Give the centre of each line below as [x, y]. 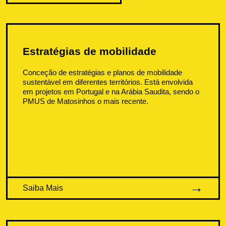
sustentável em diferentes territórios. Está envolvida [108, 82]
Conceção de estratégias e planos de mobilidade [103, 72]
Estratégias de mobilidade [90, 51]
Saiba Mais [43, 188]
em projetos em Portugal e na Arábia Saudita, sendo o [111, 91]
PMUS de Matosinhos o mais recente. [86, 101]
